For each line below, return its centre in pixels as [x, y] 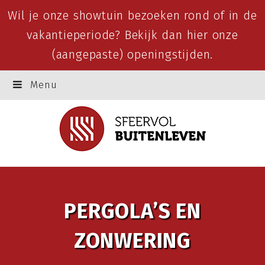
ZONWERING [132, 240]
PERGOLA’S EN [132, 211]
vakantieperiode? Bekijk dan [107, 35]
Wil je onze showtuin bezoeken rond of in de [132, 15]
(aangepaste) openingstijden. [132, 54]
